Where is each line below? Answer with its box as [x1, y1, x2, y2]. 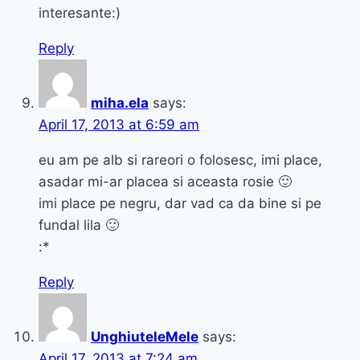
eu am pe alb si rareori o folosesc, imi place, [39, 152, 322, 169]
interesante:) [39, 5, 121, 22]
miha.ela [91, 95, 149, 112]
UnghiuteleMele [91, 329, 198, 346]
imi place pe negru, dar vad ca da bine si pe [39, 195, 321, 212]
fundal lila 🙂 [39, 217, 119, 234]
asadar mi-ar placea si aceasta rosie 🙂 [39, 174, 292, 190]
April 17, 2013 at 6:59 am [39, 117, 199, 133]
